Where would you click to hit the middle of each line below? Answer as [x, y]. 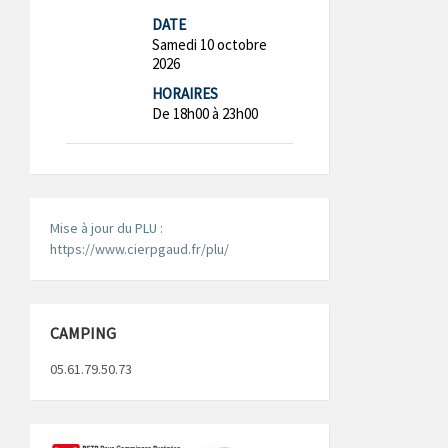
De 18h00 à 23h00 [205, 114]
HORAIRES [185, 94]
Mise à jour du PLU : [106, 228]
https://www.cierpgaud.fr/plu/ [139, 249]
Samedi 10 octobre [210, 45]
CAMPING [83, 333]
